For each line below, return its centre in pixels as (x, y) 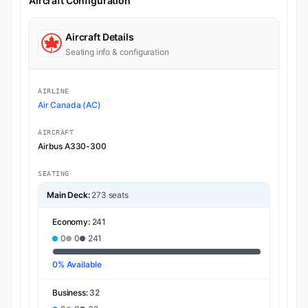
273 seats (110, 195)
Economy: (72, 222)
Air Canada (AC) (69, 105)
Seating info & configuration (117, 52)
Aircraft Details (100, 37)
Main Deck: (68, 195)
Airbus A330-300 (72, 146)
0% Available (77, 265)
